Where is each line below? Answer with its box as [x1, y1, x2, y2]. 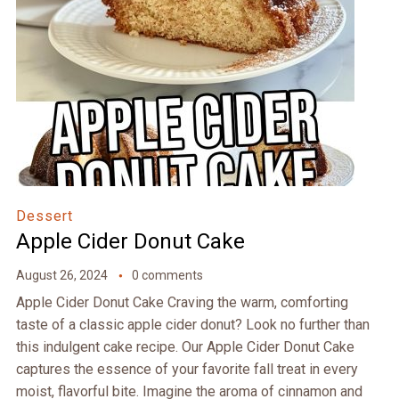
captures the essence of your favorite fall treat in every [15, 361, 358, 379]
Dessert [15, 208, 73, 225]
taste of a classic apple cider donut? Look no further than [15, 316, 370, 334]
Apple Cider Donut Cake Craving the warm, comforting [15, 294, 348, 312]
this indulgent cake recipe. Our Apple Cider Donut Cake [15, 338, 354, 356]
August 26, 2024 [15, 268, 108, 283]
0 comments [131, 268, 203, 283]
